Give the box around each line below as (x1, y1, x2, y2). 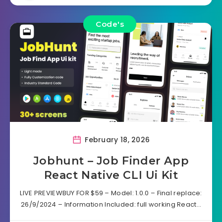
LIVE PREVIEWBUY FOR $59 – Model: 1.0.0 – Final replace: (20, 188, 202, 198)
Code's (96, 19, 124, 29)
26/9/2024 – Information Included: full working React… (21, 199, 201, 209)
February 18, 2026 (82, 134, 150, 145)
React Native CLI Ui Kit (44, 168, 178, 182)
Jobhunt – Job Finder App (33, 154, 189, 167)
